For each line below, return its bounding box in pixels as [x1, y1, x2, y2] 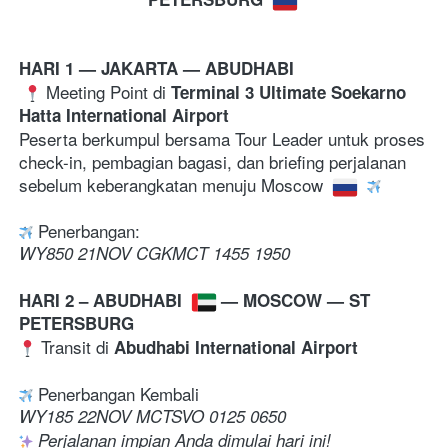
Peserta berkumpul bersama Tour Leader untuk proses [19, 125, 425, 151]
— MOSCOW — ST [221, 287, 370, 312]
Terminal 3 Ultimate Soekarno [171, 79, 406, 104]
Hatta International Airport [19, 102, 229, 127]
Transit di [36, 333, 114, 359]
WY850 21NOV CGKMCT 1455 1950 [19, 240, 295, 265]
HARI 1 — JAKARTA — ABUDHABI [19, 55, 299, 80]
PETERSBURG [19, 310, 134, 335]
